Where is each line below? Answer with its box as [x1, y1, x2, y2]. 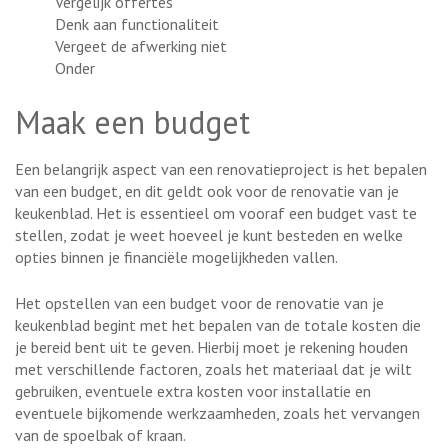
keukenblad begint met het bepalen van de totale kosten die [15, 314, 421, 335]
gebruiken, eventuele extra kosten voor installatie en [15, 380, 371, 401]
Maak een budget [15, 100, 250, 143]
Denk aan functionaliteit [55, 13, 219, 34]
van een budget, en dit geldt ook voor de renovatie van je [15, 180, 399, 201]
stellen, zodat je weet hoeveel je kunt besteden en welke [15, 224, 403, 245]
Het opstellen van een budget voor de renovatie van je [15, 292, 384, 313]
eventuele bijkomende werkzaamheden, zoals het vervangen [15, 402, 420, 423]
